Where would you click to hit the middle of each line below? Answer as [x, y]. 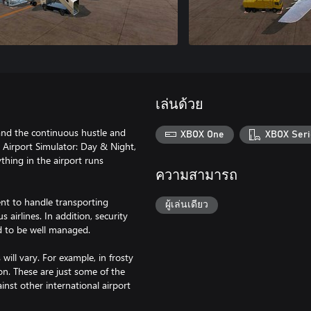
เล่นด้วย [179, 105]
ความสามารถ [196, 175]
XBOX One [203, 134]
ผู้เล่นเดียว [187, 205]
